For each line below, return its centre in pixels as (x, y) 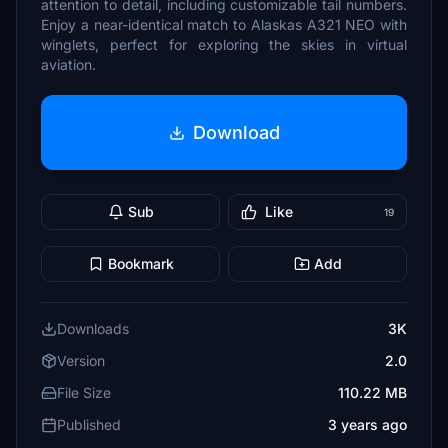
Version (81, 360)
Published (89, 424)
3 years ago (367, 424)
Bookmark (140, 263)
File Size (84, 392)
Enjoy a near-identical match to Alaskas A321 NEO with (224, 24)
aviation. (68, 64)
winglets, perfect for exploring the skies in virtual (224, 44)
